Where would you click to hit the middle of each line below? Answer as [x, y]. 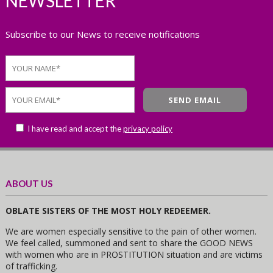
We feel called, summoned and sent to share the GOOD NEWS [129, 243]
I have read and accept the [74, 129]
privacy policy [147, 129]
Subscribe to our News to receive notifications [102, 34]
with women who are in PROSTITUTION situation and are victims [134, 255]
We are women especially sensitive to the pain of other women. [131, 232]
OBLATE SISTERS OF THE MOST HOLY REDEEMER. [108, 211]
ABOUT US [29, 184]
